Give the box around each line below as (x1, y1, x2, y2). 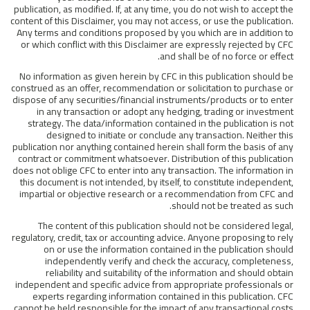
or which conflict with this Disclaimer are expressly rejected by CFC (23, 35, 295, 54)
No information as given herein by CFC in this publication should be (21, 67, 295, 86)
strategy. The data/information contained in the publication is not (30, 114, 295, 133)
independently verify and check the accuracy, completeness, (47, 252, 295, 271)
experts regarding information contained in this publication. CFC (35, 287, 295, 306)
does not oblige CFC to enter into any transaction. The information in (15, 161, 295, 180)
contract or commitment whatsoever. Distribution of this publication (20, 149, 295, 168)
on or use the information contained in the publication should (46, 240, 295, 259)
